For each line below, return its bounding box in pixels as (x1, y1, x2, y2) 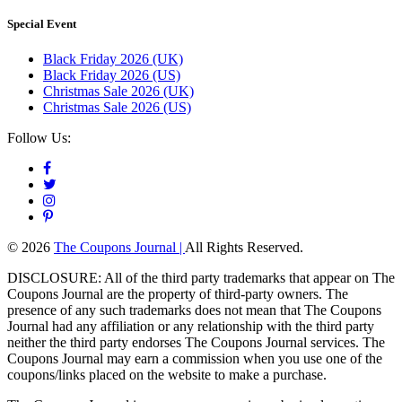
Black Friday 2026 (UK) (43, 51, 183, 67)
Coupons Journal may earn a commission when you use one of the (7, 351, 382, 367)
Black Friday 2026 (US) (43, 67, 180, 83)
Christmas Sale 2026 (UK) (43, 83, 194, 100)
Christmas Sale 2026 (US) (43, 100, 191, 116)
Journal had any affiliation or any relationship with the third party (7, 319, 374, 335)
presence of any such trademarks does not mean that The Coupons (7, 302, 381, 319)
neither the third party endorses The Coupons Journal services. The (7, 335, 385, 351)
